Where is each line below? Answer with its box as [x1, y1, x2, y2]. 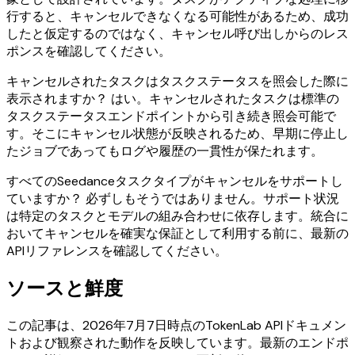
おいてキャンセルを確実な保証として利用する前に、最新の [6, 224, 349, 242]
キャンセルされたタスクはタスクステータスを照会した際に [6, 72, 349, 90]
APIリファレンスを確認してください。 [6, 242, 227, 259]
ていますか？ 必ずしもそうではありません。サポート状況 [6, 189, 339, 207]
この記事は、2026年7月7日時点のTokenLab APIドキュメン [6, 316, 346, 334]
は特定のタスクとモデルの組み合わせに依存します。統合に [6, 207, 349, 224]
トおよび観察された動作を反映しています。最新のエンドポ [6, 334, 349, 351]
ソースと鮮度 [6, 275, 123, 300]
